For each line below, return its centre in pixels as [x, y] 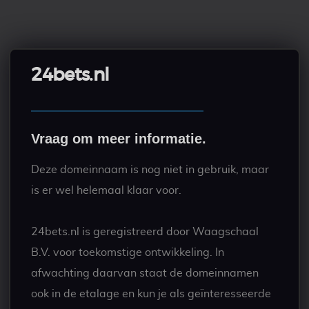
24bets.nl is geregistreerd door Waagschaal [145, 232]
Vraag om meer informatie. [119, 139]
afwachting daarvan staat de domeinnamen [145, 273]
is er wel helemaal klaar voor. [107, 190]
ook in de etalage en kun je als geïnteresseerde [151, 294]
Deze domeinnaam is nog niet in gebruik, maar [150, 170]
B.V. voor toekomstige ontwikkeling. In [128, 252]
